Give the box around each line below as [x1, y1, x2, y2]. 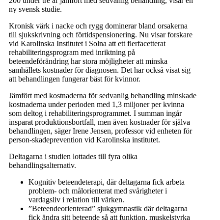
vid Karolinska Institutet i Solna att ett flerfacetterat [9, 39, 165, 48]
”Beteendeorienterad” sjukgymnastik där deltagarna [28, 204, 188, 213]
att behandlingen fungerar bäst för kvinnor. [9, 75, 140, 83]
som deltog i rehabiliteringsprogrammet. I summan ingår [9, 109, 182, 117]
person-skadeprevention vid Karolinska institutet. [9, 136, 160, 144]
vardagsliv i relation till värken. [28, 195, 124, 204]
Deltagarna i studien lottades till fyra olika [9, 152, 137, 161]
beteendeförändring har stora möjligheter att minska [9, 57, 167, 65]
